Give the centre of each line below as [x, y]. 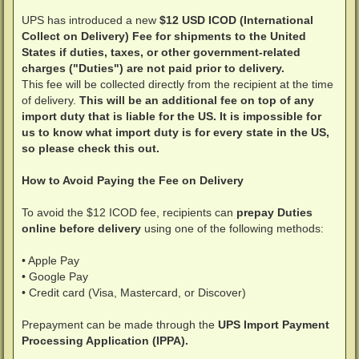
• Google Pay [55, 277]
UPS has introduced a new [91, 20]
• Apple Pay [50, 261]
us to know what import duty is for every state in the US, [175, 133]
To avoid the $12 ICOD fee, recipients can [129, 213]
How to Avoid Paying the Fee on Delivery [133, 181]
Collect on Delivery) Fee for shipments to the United [164, 36]
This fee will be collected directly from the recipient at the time [177, 85]
